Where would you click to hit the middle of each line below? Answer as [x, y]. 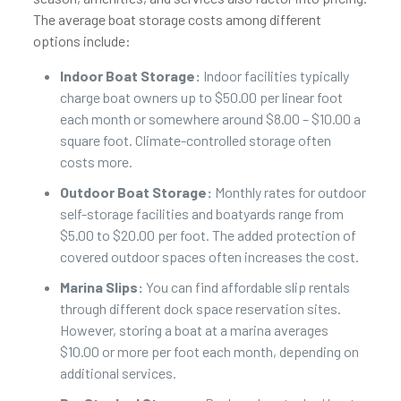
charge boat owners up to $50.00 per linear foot [201, 97]
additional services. [118, 373]
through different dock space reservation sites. [200, 308]
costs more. [96, 162]
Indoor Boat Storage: [130, 76]
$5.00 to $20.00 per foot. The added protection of [208, 235]
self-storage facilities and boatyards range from [201, 213]
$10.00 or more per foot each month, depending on [209, 351]
